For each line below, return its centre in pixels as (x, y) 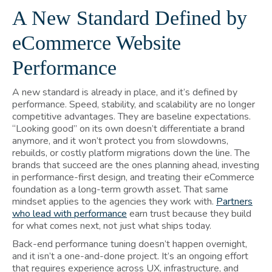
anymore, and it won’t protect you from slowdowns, (120, 141)
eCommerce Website (97, 42)
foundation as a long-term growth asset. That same (120, 189)
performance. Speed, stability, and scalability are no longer (134, 104)
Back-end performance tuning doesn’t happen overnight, (130, 244)
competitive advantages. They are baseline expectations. (131, 116)
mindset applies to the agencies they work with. (114, 201)
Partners (234, 201)
